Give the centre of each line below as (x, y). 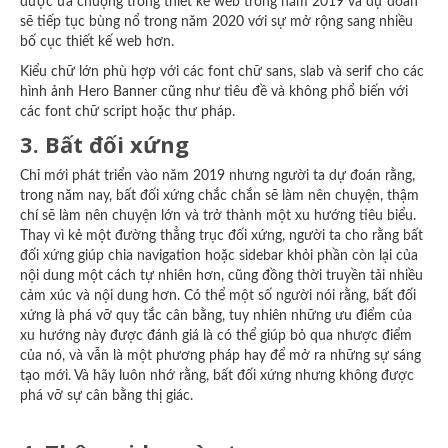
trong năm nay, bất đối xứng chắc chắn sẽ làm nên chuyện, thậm (219, 196)
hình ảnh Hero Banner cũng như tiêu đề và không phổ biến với (214, 92)
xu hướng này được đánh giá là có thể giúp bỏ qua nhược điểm (216, 336)
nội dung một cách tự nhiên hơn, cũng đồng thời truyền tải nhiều (221, 276)
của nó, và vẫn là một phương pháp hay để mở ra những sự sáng (220, 356)
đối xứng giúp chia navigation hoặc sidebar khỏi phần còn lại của (219, 256)
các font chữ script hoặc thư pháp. (127, 112)
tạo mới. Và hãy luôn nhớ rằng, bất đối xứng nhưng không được (217, 376)
